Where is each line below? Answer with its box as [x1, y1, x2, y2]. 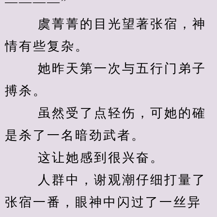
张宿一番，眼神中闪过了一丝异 [5, 195, 201, 209]
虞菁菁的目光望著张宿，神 [5, 17, 206, 31]
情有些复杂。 [5, 39, 94, 53]
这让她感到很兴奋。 [5, 151, 169, 165]
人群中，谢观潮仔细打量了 [5, 173, 206, 187]
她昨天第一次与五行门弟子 [5, 62, 206, 76]
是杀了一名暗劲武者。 [5, 128, 150, 142]
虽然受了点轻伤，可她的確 [5, 106, 206, 120]
